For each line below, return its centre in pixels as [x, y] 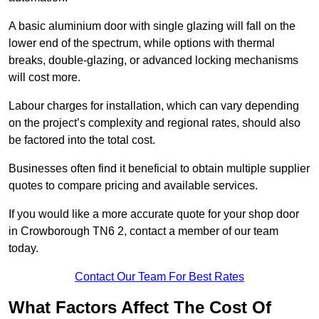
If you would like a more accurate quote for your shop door [154, 214]
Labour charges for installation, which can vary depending [154, 106]
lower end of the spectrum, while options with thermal [142, 43]
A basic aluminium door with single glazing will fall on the [152, 26]
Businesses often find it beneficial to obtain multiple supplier [159, 169]
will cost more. [46, 78]
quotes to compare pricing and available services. [133, 186]
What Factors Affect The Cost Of [140, 308]
